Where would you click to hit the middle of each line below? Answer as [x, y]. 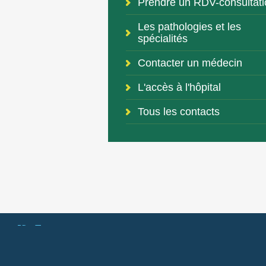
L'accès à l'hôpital [179, 87]
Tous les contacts [179, 112]
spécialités [163, 39]
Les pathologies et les [189, 27]
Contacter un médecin [190, 63]
